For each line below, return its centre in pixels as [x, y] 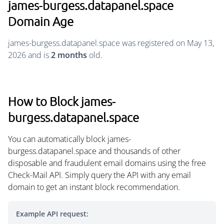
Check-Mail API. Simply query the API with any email [99, 175]
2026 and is [29, 55]
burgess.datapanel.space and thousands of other [94, 151]
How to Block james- [62, 101]
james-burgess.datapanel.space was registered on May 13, [111, 43]
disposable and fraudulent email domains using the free [107, 163]
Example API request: [52, 214]
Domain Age [41, 21]
